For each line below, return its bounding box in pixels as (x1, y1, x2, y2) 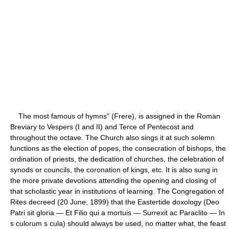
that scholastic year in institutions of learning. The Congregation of (10, 187, 224, 195)
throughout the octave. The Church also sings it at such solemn (10, 133, 215, 142)
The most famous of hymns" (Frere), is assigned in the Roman (10, 111, 220, 120)
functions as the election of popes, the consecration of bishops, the (10, 144, 226, 152)
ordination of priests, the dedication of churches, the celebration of (10, 154, 224, 163)
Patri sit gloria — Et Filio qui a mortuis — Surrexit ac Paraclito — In (10, 208, 225, 217)
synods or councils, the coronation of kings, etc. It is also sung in (10, 165, 218, 174)
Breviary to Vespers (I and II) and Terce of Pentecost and (10, 122, 194, 131)
